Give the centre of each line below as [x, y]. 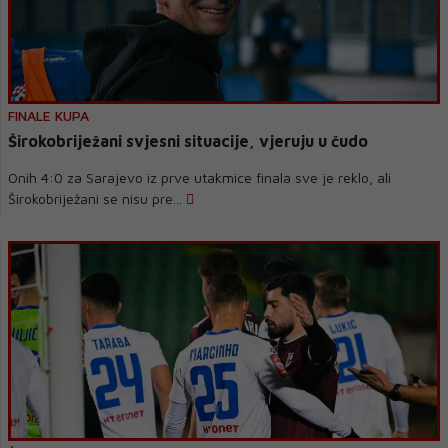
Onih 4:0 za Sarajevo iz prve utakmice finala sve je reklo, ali [199, 177]
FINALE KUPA [48, 115]
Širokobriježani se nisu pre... [97, 198]
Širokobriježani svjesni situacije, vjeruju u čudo [313, 141]
